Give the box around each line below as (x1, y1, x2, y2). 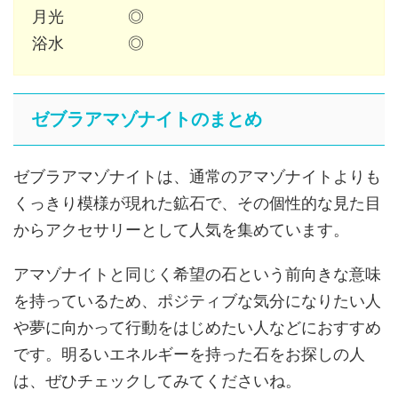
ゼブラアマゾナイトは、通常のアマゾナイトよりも (13, 166, 381, 186)
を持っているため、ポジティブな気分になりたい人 (13, 291, 381, 310)
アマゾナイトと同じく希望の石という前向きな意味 (13, 264, 381, 283)
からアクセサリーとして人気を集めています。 (13, 219, 349, 239)
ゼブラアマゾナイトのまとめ (31, 108, 262, 129)
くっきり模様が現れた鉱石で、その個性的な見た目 (13, 193, 381, 212)
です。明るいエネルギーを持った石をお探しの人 (13, 344, 365, 363)
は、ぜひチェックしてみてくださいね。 (13, 370, 301, 390)
